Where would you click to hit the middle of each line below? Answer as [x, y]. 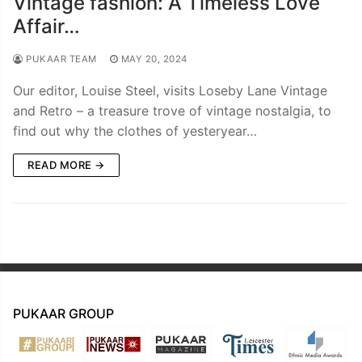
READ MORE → [66, 164]
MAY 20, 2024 [154, 59]
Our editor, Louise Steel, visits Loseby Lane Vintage [170, 90]
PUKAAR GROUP [63, 313]
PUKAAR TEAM [60, 59]
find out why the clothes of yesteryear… [135, 130]
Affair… [46, 26]
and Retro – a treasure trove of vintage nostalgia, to [172, 110]
